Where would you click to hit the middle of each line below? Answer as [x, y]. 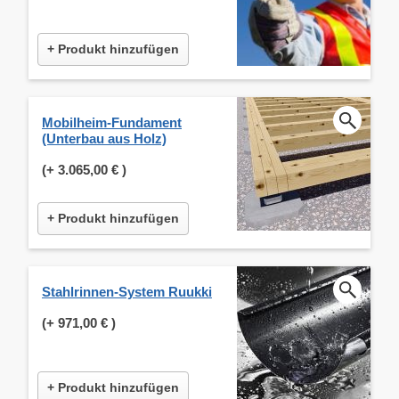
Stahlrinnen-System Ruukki [127, 291]
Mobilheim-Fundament [112, 122]
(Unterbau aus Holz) [104, 138]
